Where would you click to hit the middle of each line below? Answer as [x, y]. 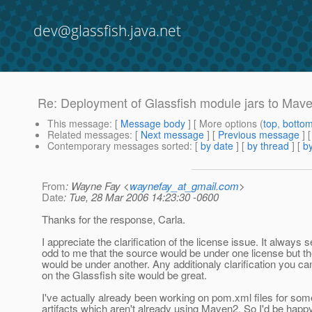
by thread [268, 146]
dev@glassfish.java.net [107, 31]
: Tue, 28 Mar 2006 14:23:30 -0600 [141, 197]
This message [78, 124]
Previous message [259, 135]
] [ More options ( [224, 124]
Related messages [88, 135]
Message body [153, 124]
